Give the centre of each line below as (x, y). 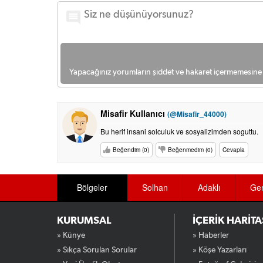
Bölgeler (92, 187)
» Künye (71, 235)
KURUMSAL (84, 221)
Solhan (155, 187)
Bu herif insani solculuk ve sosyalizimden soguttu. (179, 131)
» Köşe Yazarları (220, 250)
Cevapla (234, 149)
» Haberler (211, 235)
